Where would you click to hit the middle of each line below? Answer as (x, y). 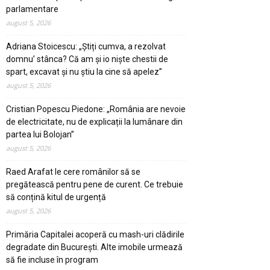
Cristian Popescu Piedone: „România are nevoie (96, 109)
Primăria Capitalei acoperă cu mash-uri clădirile (95, 234)
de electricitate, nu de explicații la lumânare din (94, 121)
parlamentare (32, 9)
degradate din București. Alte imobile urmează (94, 247)
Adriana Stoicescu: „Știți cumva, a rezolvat (86, 46)
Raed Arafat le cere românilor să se (73, 171)
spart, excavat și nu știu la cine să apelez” (84, 71)
